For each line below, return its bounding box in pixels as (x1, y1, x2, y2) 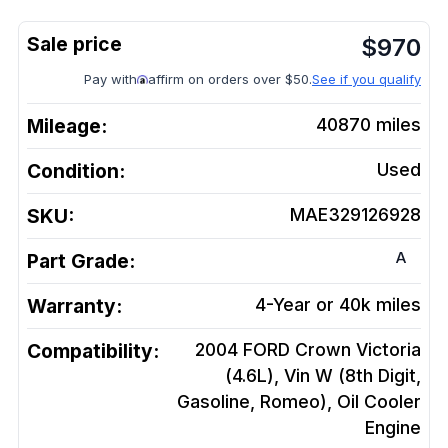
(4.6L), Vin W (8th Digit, (225, 365, 421, 386)
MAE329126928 (290, 204, 421, 225)
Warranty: (27, 294, 122, 318)
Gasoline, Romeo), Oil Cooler (177, 391, 421, 412)
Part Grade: (27, 249, 135, 273)
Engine (365, 417, 421, 438)
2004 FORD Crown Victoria (195, 339, 421, 360)
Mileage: (27, 114, 107, 138)
